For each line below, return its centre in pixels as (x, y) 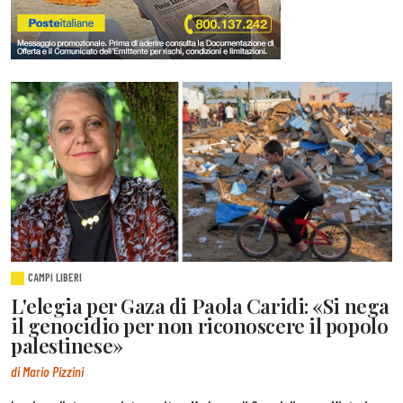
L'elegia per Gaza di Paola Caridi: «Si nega (200, 306)
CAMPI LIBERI (55, 277)
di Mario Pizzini (47, 372)
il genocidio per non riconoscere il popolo (200, 326)
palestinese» (67, 346)
